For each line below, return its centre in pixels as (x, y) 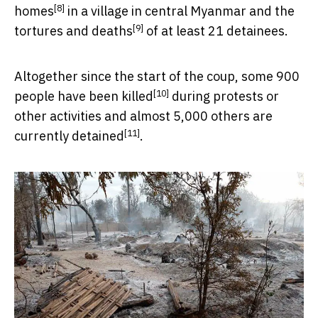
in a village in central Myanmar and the (180, 11)
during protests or (224, 97)
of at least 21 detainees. (216, 31)
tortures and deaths (73, 31)
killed (137, 97)
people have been (68, 97)
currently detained (69, 136)
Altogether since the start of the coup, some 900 (157, 77)
